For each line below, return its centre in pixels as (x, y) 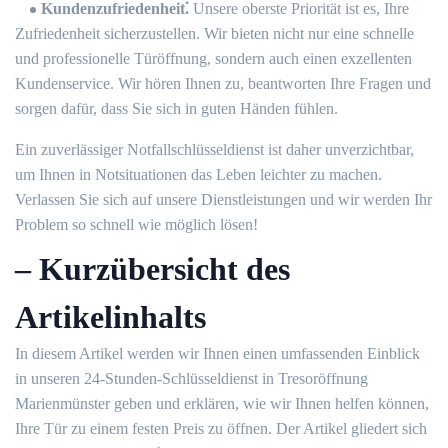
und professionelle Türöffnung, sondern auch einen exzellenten (213, 59)
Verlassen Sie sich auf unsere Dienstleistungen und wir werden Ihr (223, 200)
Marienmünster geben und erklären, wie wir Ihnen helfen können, (222, 404)
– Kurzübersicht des (152, 269)
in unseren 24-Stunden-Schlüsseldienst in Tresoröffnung (191, 379)
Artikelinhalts (110, 317)
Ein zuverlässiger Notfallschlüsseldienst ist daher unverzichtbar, (214, 150)
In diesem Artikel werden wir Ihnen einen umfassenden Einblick (217, 354)
